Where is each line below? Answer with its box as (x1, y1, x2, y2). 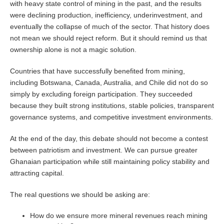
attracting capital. (10, 169, 64, 177)
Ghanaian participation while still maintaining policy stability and (10, 157, 209, 166)
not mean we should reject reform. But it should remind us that (10, 34, 207, 42)
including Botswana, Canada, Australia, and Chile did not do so (10, 78, 208, 87)
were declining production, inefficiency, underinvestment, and (10, 11, 202, 19)
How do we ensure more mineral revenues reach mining (30, 211, 207, 220)
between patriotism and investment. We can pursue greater (10, 146, 197, 154)
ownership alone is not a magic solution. (10, 45, 136, 54)
